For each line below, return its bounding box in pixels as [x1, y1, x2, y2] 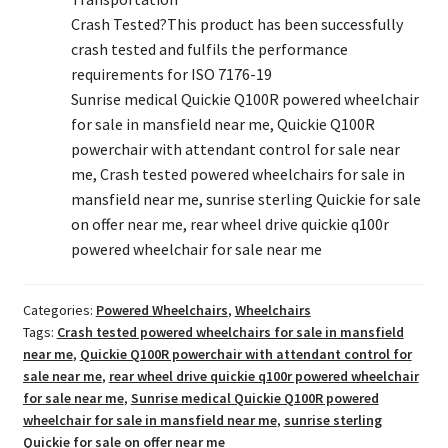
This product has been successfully [166, 13, 403, 34]
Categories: [22, 301, 96, 320]
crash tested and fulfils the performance [70, 38, 348, 59]
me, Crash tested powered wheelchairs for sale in [70, 163, 405, 184]
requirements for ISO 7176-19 [70, 63, 272, 84]
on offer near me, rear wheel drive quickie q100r [70, 213, 389, 234]
